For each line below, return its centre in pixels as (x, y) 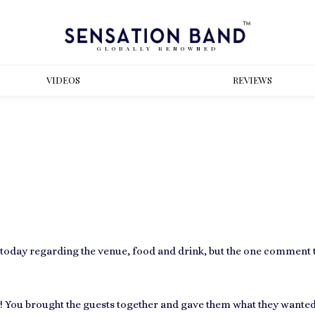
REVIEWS (252, 80)
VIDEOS (63, 80)
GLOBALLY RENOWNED (157, 48)
